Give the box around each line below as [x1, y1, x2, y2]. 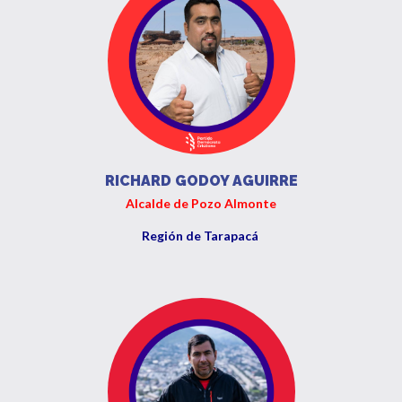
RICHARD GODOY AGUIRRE [104, 172, 298, 189]
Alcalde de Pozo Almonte [126, 196, 276, 211]
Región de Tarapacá [141, 228, 261, 243]
